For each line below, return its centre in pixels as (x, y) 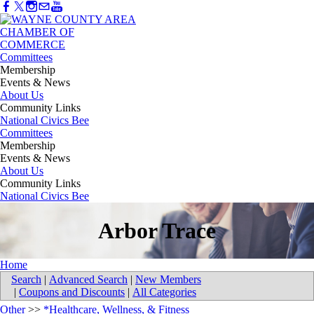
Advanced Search (88, 280)
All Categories (164, 292)
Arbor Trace (157, 230)
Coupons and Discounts (72, 292)
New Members (168, 280)
